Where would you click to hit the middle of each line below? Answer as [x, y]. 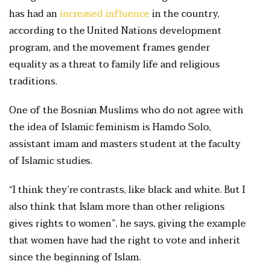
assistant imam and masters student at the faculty [125, 144]
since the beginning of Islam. [77, 258]
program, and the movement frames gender [110, 48]
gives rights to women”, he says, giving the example [127, 224]
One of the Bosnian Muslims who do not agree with [126, 111]
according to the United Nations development [115, 31]
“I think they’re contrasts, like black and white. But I [127, 190]
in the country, [184, 14]
